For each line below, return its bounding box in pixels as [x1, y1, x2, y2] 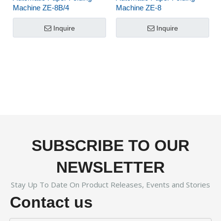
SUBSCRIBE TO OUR [32, 137, 189, 154]
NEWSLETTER [56, 158, 165, 176]
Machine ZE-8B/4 [13, 3, 69, 12]
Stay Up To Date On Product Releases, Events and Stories [11, 180, 210, 189]
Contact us [10, 193, 93, 211]
